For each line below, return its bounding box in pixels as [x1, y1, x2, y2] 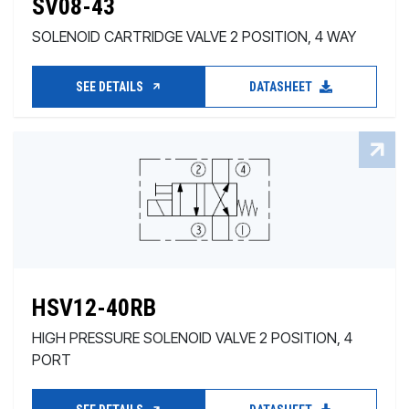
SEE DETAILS [75, 79, 146, 94]
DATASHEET [249, 79, 315, 94]
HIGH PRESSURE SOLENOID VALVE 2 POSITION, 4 [32, 329, 352, 347]
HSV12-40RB [32, 294, 156, 321]
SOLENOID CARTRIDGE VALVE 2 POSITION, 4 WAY [32, 27, 356, 46]
